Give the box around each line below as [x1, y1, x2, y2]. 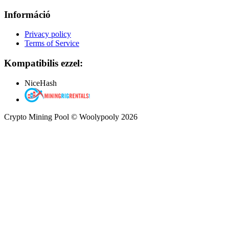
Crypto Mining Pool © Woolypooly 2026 [4, 112, 138, 121]
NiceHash [25, 78, 57, 87]
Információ [4, 9, 51, 20]
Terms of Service [25, 39, 79, 48]
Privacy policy [25, 30, 71, 39]
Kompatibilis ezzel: [4, 57, 83, 68]
